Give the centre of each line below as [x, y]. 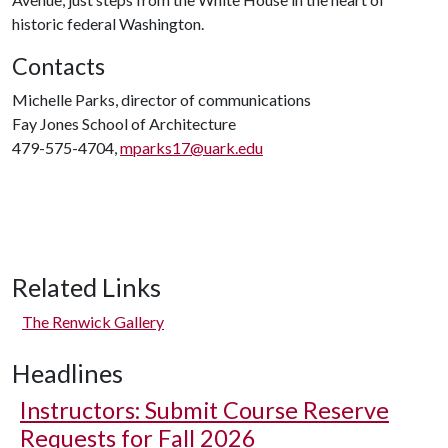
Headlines [67, 373]
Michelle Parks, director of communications [161, 99]
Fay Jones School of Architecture [124, 123]
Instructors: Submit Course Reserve [204, 410]
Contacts [58, 66]
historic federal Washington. [108, 23]
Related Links [86, 287]
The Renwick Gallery [93, 321]
